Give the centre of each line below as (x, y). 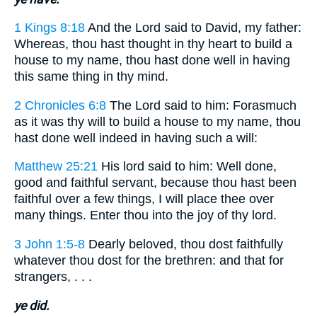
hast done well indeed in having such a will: (136, 138)
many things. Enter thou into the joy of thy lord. (145, 215)
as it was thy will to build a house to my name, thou (157, 121)
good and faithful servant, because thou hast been (155, 183)
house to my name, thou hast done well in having (152, 60)
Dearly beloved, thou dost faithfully (184, 244)
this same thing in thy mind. (91, 77)
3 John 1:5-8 (50, 244)
